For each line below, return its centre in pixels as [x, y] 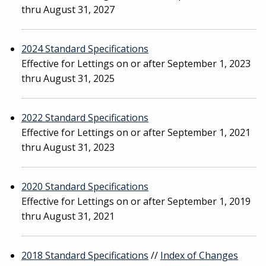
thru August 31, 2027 [68, 9]
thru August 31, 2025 [68, 78]
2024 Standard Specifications [85, 49]
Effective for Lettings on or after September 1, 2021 [136, 132]
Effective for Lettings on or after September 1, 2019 [136, 201]
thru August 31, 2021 [68, 216]
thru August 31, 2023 [68, 147]
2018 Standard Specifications [85, 255]
